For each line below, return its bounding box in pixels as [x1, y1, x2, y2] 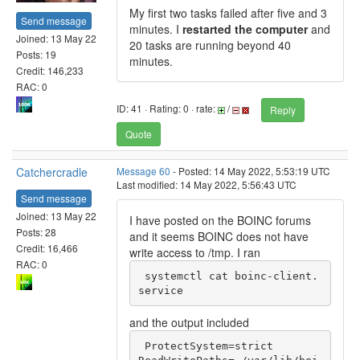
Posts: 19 [16, 47, 56, 61]
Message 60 [117, 164, 170, 178]
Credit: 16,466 [16, 240, 78, 255]
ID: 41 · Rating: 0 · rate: [117, 101, 218, 116]
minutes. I [129, 21, 182, 37]
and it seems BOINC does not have [129, 228, 309, 244]
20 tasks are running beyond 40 [129, 37, 291, 53]
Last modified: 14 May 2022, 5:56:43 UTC [117, 178, 297, 191]
